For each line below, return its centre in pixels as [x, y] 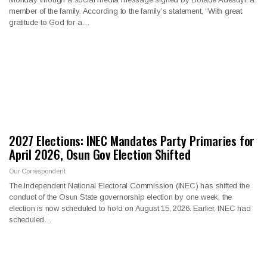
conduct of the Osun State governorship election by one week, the [121, 197]
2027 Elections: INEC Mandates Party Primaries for [132, 140]
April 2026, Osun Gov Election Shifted [100, 154]
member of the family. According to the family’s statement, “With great [125, 11]
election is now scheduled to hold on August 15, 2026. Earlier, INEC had [130, 208]
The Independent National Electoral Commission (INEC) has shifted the [129, 185]
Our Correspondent [37, 171]
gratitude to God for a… [49, 23]
